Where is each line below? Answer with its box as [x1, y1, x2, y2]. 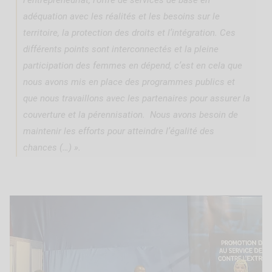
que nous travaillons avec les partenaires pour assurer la [23, 92, 250, 104]
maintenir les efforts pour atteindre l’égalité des [23, 125, 214, 137]
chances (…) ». [23, 141, 81, 153]
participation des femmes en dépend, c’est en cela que [23, 59, 242, 71]
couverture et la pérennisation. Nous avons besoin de [23, 109, 238, 120]
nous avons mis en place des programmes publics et [23, 76, 235, 87]
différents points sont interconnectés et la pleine [23, 43, 219, 55]
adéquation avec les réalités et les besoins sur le [23, 10, 220, 22]
